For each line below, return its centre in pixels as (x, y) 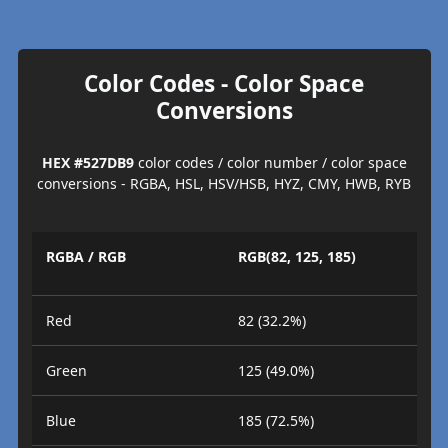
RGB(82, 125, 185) (297, 256)
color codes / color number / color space (270, 162)
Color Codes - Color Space (224, 83)
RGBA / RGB (85, 256)
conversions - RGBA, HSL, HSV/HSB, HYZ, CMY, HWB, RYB (224, 183)
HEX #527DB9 (87, 162)
